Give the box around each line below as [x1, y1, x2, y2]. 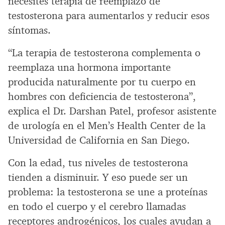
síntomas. [8, 23, 51, 37]
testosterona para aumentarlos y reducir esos [8, 9, 209, 22]
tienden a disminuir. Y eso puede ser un [8, 170, 188, 184]
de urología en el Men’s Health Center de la [8, 119, 205, 132]
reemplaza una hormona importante [8, 60, 171, 74]
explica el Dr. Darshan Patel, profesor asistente [8, 104, 216, 118]
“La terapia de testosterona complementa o [8, 46, 200, 59]
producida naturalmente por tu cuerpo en [8, 75, 196, 88]
